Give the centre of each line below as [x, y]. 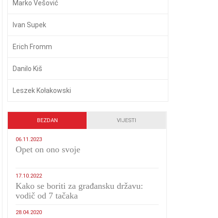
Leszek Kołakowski [42, 91]
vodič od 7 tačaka [47, 196]
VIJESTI [126, 120]
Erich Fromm [33, 47]
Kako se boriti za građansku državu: [80, 186]
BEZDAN [47, 120]
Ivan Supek [30, 25]
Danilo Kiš [28, 69]
